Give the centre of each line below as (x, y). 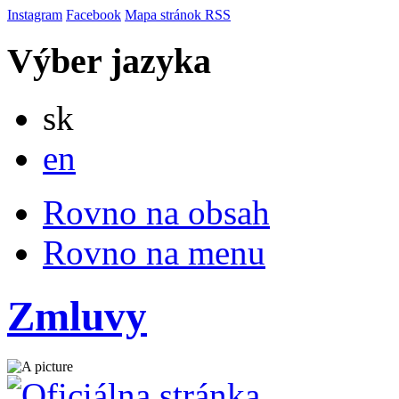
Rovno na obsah (156, 213)
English (96, 145)
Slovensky (102, 105)
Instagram (35, 15)
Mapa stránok (165, 15)
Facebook (94, 15)
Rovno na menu (154, 253)
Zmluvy (77, 316)
